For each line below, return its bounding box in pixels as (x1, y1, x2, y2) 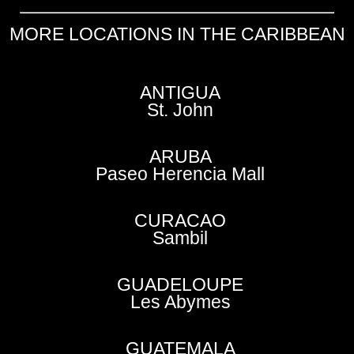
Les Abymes (130, 292, 231, 313)
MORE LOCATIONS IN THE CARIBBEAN (9, 24, 345, 45)
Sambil (153, 228, 209, 249)
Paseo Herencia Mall (96, 164, 265, 185)
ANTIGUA (140, 82, 221, 104)
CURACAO (134, 210, 227, 232)
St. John (147, 100, 214, 121)
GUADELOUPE (117, 274, 244, 296)
